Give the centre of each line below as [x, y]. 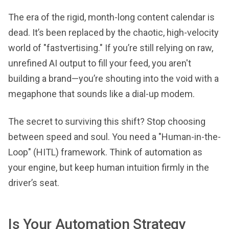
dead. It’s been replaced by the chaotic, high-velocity [113, 32]
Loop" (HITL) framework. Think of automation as [105, 152]
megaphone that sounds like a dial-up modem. [101, 94]
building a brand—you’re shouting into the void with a [113, 78]
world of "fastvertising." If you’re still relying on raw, [111, 48]
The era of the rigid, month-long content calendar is [111, 17]
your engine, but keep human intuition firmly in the [109, 167]
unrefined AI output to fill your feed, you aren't [100, 63]
